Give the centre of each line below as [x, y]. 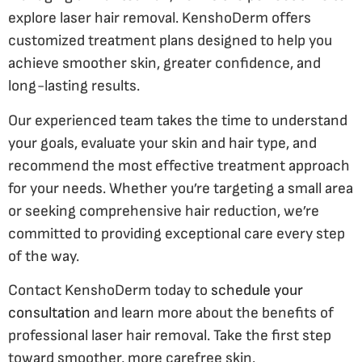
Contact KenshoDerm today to [109, 291]
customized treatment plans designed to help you [170, 41]
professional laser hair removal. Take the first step [170, 336]
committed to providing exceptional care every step [177, 234]
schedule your [257, 291]
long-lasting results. [74, 86]
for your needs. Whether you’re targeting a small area [181, 188]
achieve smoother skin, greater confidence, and [164, 64]
